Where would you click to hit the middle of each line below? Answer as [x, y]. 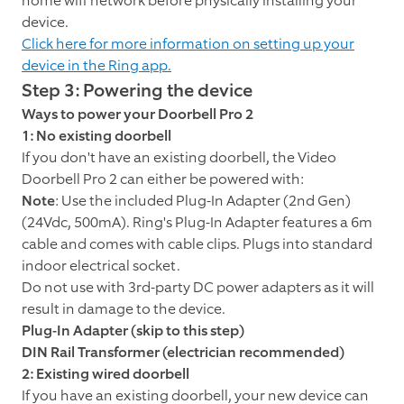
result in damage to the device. [124, 309]
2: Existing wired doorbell [106, 374]
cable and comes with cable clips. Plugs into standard [197, 244]
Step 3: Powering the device [137, 91]
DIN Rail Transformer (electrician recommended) [183, 353]
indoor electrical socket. [101, 266]
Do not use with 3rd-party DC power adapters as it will [198, 288]
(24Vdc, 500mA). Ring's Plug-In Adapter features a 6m [197, 223]
